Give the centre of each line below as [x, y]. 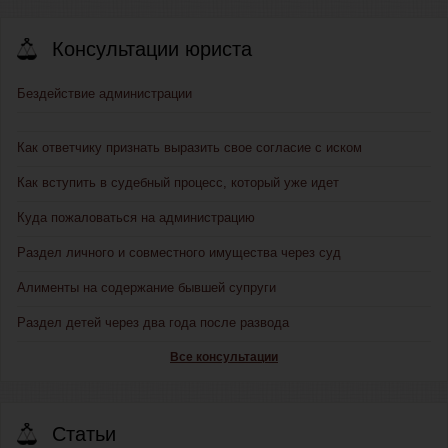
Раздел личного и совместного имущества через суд [179, 253]
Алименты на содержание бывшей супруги [146, 288]
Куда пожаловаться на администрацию [136, 218]
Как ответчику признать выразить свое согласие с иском [189, 148]
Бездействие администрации [104, 94]
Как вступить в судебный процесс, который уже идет [178, 183]
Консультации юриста [152, 49]
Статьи [84, 434]
